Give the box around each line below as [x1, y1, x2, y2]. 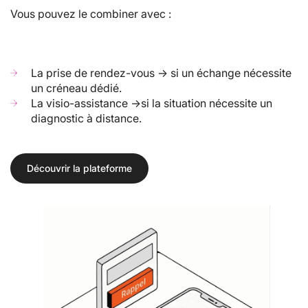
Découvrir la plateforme [27, 162, 132, 175]
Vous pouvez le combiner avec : [10, 7, 171, 21]
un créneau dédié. [31, 81, 122, 96]
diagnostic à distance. [31, 111, 142, 126]
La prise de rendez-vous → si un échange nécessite [31, 66, 291, 80]
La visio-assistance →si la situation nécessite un [31, 96, 272, 111]
